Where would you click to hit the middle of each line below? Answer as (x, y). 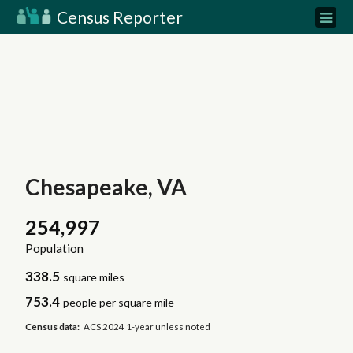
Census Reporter (118, 17)
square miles (94, 277)
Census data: (52, 326)
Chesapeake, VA (106, 187)
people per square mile (119, 303)
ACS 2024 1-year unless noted (147, 326)
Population (54, 249)
